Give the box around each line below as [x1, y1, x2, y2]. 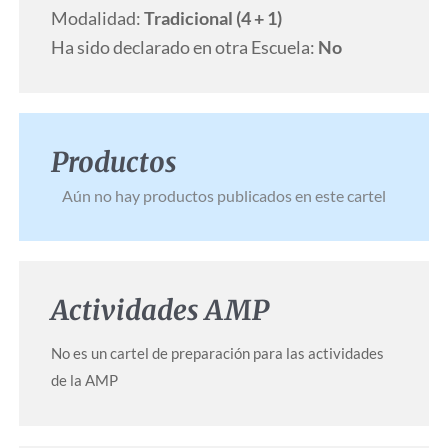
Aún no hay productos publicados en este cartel [62, 186, 386, 206]
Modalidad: [50, 7, 144, 30]
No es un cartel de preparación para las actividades [50, 344, 384, 363]
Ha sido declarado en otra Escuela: [50, 36, 318, 59]
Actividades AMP [50, 293, 269, 328]
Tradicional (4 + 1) [143, 7, 282, 30]
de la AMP [50, 371, 118, 390]
